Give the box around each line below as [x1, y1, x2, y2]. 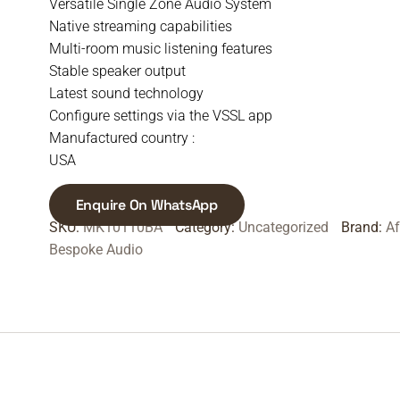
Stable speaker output [48, 62, 186, 79]
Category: [174, 219, 238, 236]
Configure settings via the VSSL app [48, 107, 272, 124]
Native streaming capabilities [48, 18, 232, 35]
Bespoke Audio [48, 241, 143, 258]
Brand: [340, 219, 386, 236]
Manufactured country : [48, 129, 195, 146]
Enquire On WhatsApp [75, 196, 218, 214]
